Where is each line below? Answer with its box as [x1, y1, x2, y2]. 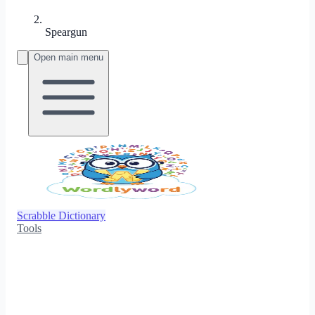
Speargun [45, 26, 87, 38]
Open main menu [34, 52, 103, 63]
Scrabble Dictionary [17, 210, 105, 221]
